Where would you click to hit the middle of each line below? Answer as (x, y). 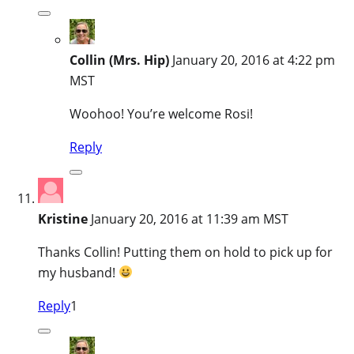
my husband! (78, 272)
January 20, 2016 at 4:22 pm (254, 60)
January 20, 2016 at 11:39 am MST (190, 218)
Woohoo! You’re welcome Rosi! (161, 113)
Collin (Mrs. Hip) (119, 60)
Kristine (63, 218)
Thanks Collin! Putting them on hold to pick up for (185, 252)
